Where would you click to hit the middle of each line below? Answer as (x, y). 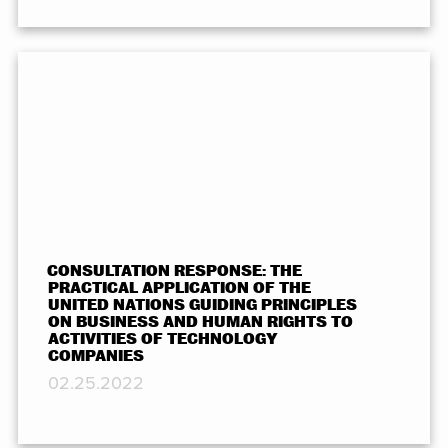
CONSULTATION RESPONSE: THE (175, 271)
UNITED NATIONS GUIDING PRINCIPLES (202, 305)
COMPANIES (95, 356)
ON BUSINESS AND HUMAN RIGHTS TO (200, 322)
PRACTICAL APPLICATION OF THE (179, 288)
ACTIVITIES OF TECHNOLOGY (162, 339)
